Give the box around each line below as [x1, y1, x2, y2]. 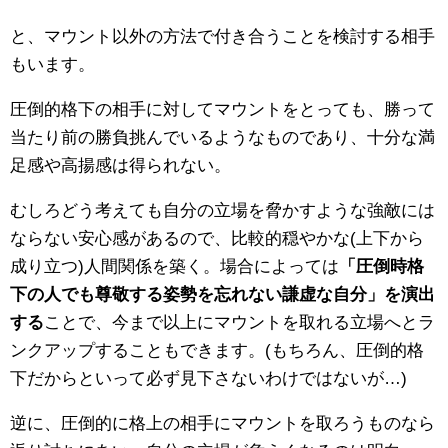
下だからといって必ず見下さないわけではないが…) [10, 369, 407, 389]
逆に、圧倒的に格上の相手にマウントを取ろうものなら [10, 414, 435, 434]
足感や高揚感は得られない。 [10, 156, 231, 176]
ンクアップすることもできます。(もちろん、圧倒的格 [10, 341, 424, 361]
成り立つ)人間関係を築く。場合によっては [10, 257, 339, 277]
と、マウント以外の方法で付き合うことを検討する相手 [10, 27, 435, 47]
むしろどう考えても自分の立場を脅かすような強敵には [10, 201, 435, 221]
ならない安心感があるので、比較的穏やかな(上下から [10, 229, 424, 249]
